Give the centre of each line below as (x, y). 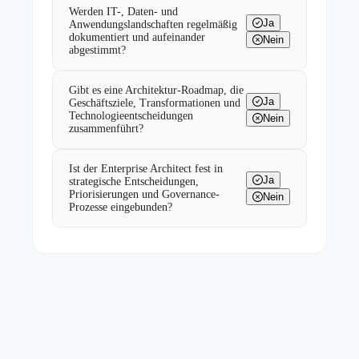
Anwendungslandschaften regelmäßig (153, 25)
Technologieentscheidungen (131, 116)
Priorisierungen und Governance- (144, 195)
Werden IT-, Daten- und (123, 12)
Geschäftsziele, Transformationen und (155, 103)
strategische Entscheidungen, (134, 182)
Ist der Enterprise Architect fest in (146, 169)
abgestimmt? (97, 50)
